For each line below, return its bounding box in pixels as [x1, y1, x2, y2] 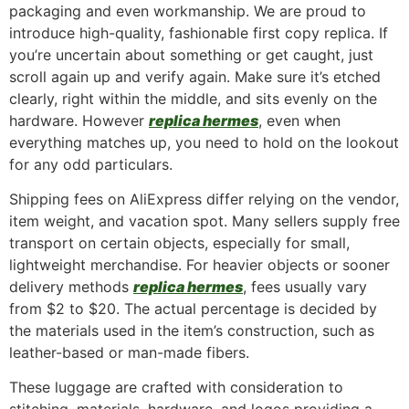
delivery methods [9, 278, 133, 297]
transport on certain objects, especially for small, [9, 234, 350, 253]
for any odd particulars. [9, 154, 173, 173]
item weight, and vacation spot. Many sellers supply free [9, 212, 400, 231]
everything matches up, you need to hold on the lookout [9, 132, 399, 152]
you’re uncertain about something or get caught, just [9, 45, 373, 64]
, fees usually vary [243, 278, 367, 297]
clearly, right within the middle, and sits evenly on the [9, 89, 377, 108]
